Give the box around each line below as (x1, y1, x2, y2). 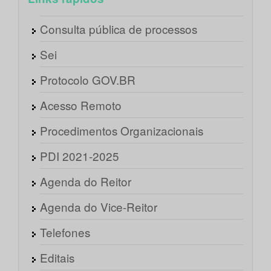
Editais (40, 249, 74, 266)
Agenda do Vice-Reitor (40, 198, 157, 215)
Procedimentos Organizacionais (40, 122, 203, 139)
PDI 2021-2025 (40, 148, 119, 165)
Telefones (40, 224, 90, 241)
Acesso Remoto (40, 97, 122, 114)
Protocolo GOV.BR (40, 71, 135, 88)
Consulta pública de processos (40, 21, 197, 38)
